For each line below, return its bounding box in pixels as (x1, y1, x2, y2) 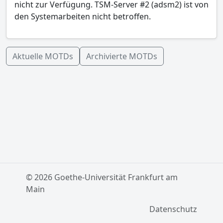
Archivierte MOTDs (86, 50, 157, 62)
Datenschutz (149, 204, 197, 215)
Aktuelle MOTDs (12, 50, 73, 62)
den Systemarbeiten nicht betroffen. (14, 10, 151, 22)
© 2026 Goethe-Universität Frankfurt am (26, 172, 178, 183)
